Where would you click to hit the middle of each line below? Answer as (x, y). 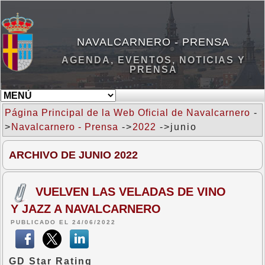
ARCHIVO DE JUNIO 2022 (73, 155)
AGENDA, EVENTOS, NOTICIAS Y (153, 60)
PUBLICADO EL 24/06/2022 (63, 222)
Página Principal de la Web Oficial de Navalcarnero (127, 113)
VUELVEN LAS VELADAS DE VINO (131, 191)
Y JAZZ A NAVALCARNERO (86, 209)
